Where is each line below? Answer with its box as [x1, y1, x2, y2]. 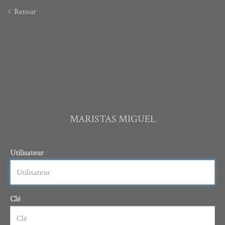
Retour [12, 7, 36, 17]
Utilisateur [10, 148, 44, 159]
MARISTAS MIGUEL [69, 113, 156, 126]
